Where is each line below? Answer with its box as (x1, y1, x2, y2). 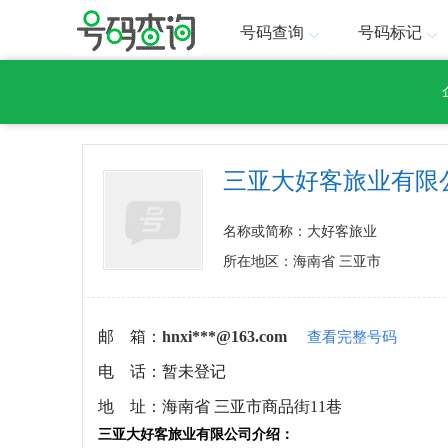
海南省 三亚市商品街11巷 (162, 398, 342, 415)
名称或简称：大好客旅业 (223, 224, 377, 239)
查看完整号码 (307, 329, 397, 345)
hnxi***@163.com (162, 328, 287, 345)
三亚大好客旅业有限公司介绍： (98, 427, 294, 442)
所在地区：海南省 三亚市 (223, 254, 381, 269)
